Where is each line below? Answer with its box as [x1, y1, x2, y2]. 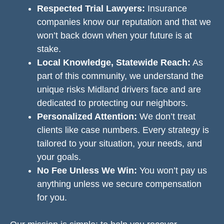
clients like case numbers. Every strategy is [37, 125, 209, 135]
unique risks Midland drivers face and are [37, 84, 201, 94]
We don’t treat [137, 111, 195, 121]
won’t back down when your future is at [37, 30, 192, 40]
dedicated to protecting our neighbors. [37, 98, 188, 108]
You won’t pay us [137, 165, 207, 175]
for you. [37, 192, 67, 202]
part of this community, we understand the [37, 71, 203, 81]
